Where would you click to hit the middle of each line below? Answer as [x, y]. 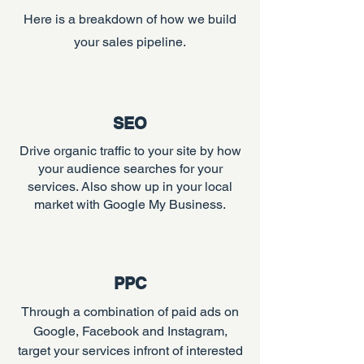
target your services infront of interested [130, 351]
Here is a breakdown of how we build [130, 19]
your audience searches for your [130, 169]
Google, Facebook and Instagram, [130, 331]
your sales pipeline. [130, 42]
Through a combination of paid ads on [130, 312]
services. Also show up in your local [130, 186]
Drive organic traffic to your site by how [130, 151]
